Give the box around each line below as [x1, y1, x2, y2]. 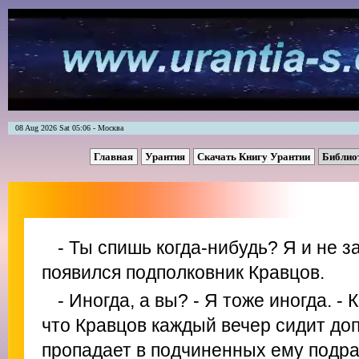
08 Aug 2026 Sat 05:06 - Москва [8, 123, 123, 132]
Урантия [144, 151, 188, 163]
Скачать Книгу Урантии [196, 151, 313, 163]
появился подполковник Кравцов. [42, 262, 325, 283]
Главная [93, 151, 135, 163]
